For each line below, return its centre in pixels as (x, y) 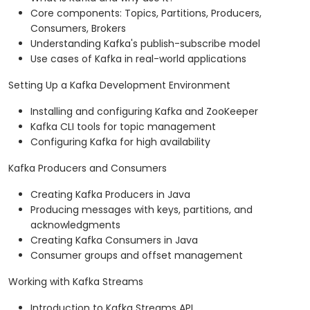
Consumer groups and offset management (137, 256)
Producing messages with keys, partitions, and (142, 210)
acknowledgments (75, 225)
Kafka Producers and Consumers (88, 168)
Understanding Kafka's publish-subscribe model (145, 44)
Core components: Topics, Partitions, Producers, (146, 13)
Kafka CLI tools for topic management (123, 127)
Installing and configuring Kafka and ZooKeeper (144, 112)
